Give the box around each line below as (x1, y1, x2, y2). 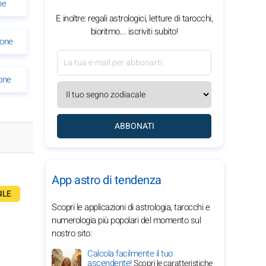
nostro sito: (52, 227, 91, 240)
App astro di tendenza (52, 172, 161, 189)
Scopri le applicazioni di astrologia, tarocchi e (52, 201, 210, 214)
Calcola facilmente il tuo (87, 247, 173, 260)
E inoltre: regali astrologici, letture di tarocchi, (55, 12, 213, 25)
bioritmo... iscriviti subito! (90, 25, 178, 38)
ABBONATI (114, 120, 154, 132)
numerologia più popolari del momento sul (52, 214, 201, 227)
